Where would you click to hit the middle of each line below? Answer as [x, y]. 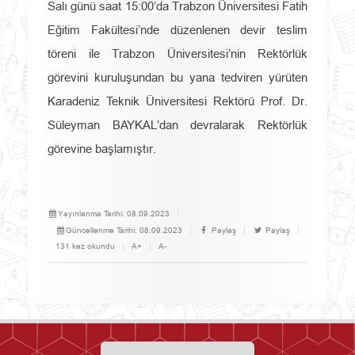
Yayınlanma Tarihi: [92, 214]
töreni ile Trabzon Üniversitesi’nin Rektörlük [177, 53]
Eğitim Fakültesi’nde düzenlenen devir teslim [177, 30]
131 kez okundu [85, 246]
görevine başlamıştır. [102, 149]
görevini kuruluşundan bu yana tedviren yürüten [177, 77]
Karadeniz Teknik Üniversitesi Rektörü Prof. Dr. [177, 101]
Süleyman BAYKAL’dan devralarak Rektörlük [177, 125]
